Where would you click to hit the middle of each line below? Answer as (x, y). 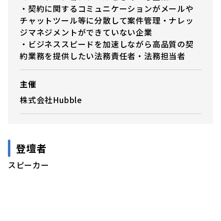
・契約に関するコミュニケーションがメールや (107, 8)
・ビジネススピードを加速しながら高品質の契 (107, 44)
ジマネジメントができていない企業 (86, 32)
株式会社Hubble (51, 99)
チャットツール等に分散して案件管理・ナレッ (107, 20)
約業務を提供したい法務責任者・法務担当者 (103, 55)
